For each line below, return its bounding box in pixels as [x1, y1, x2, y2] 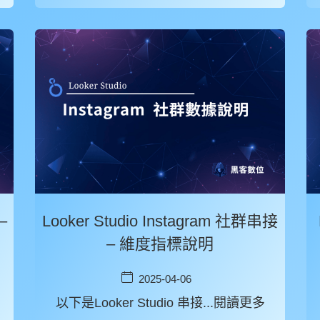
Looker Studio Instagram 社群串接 [42, 212, 278, 230]
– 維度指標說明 [106, 235, 214, 253]
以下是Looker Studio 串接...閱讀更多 [55, 296, 265, 310]
